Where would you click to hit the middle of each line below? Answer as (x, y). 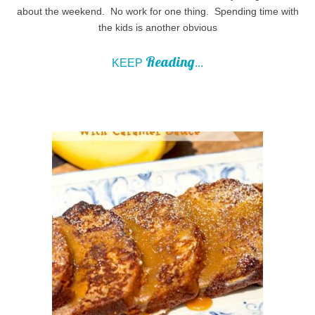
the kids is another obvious (157, 27)
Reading (170, 61)
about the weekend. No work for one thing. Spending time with (157, 11)
